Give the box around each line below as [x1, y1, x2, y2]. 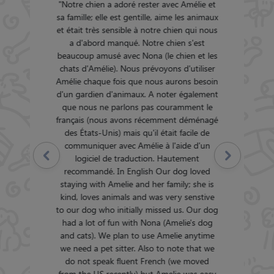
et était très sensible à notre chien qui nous [56, 23, 218, 35]
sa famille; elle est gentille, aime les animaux [56, 10, 218, 23]
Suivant [213, 149, 242, 161]
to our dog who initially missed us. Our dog [56, 203, 218, 215]
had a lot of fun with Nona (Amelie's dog [61, 216, 212, 228]
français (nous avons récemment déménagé [56, 113, 218, 125]
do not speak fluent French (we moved [65, 254, 209, 267]
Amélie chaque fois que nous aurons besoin [56, 75, 218, 87]
